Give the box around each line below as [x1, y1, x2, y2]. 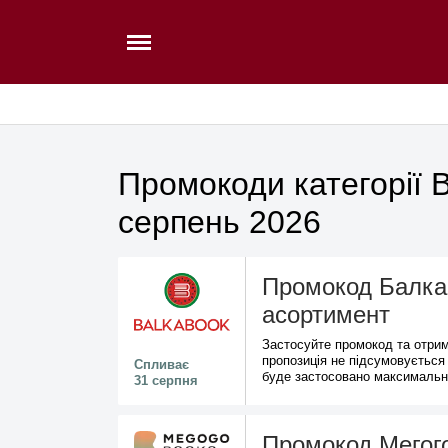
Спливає [134, 357, 189, 372]
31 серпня [134, 373, 198, 388]
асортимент [262, 301, 390, 328]
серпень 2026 [118, 204, 321, 240]
